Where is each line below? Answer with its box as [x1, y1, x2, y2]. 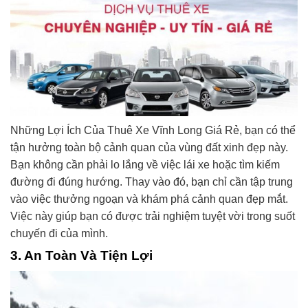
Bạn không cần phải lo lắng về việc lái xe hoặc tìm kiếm [10, 159, 280, 171]
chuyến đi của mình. [10, 228, 108, 240]
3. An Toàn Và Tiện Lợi [10, 248, 153, 263]
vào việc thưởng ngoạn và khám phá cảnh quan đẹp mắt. [10, 193, 288, 206]
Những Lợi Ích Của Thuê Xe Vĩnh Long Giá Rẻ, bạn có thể [10, 124, 296, 137]
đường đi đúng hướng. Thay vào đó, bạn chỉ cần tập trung [10, 176, 293, 188]
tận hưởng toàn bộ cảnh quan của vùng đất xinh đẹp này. [10, 142, 288, 154]
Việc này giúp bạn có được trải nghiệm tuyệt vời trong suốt [10, 210, 295, 223]
